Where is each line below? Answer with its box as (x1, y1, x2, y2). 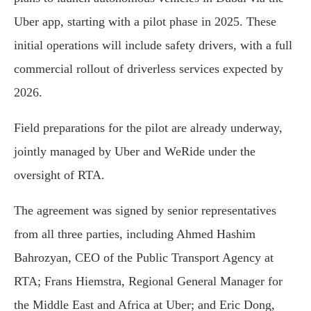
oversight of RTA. (14, 168, 105, 182)
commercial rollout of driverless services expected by (14, 62, 283, 76)
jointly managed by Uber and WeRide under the (14, 144, 255, 158)
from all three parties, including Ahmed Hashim (14, 227, 255, 241)
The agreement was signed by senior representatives (14, 203, 276, 217)
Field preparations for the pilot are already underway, (14, 121, 283, 135)
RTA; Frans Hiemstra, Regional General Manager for (14, 274, 283, 288)
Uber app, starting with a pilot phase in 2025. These (14, 15, 276, 28)
